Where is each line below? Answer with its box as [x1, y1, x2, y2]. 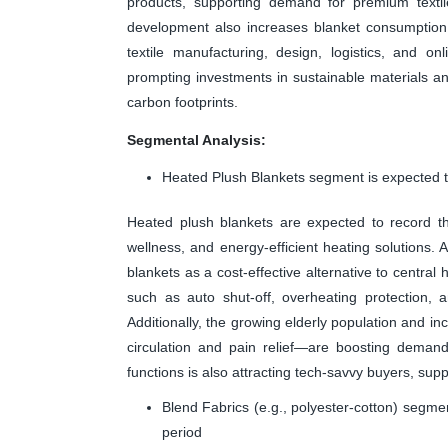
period [162, 423, 202, 440]
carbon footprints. [127, 93, 238, 110]
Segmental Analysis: [127, 131, 266, 148]
